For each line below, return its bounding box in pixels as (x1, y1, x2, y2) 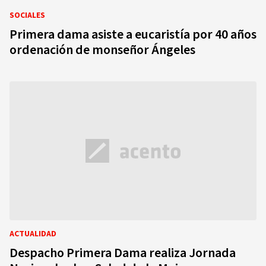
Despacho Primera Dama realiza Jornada (9, 243, 236, 262)
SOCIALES (9, 9, 45, 21)
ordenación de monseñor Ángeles (9, 40, 195, 59)
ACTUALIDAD (9, 228, 56, 240)
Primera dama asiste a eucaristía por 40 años (9, 25, 256, 44)
